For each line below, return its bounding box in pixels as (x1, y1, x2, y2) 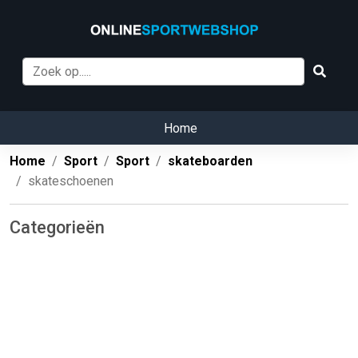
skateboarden (168, 153, 253, 169)
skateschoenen (28, 173, 113, 189)
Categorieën (10, 217, 105, 238)
